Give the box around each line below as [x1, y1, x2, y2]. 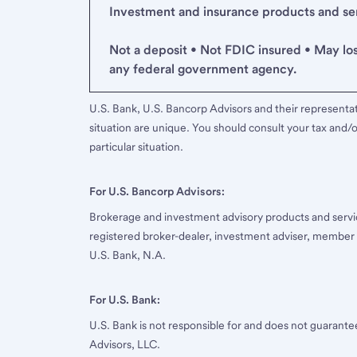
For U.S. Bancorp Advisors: [89, 185, 225, 198]
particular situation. [89, 140, 183, 154]
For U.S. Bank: [89, 293, 160, 307]
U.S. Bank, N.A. [89, 249, 166, 262]
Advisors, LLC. [89, 338, 160, 351]
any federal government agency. [109, 61, 296, 77]
